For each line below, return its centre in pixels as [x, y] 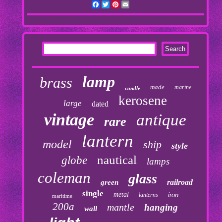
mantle [121, 207]
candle [132, 88]
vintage [69, 120]
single [93, 194]
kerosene [143, 101]
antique [162, 120]
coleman [64, 178]
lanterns [149, 195]
